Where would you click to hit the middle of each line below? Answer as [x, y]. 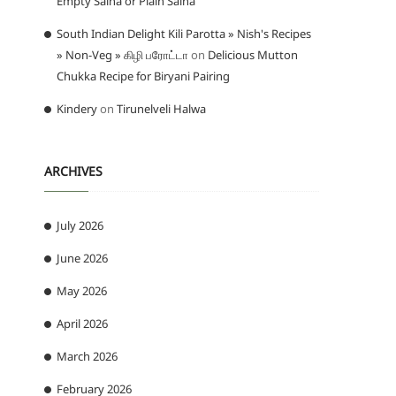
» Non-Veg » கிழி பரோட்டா [122, 54]
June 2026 [82, 258]
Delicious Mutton [253, 54]
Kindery [77, 108]
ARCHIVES [73, 171]
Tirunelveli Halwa [161, 108]
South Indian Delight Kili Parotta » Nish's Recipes [184, 33]
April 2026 [82, 323]
